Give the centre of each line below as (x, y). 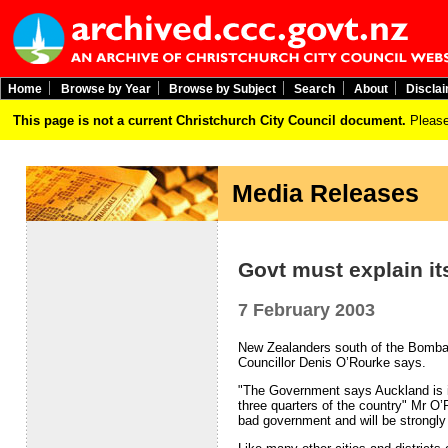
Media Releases (318, 192)
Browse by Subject (222, 88)
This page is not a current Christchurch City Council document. (209, 120)
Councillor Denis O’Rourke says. (331, 362)
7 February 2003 (306, 310)
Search (315, 88)
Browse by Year (105, 88)
